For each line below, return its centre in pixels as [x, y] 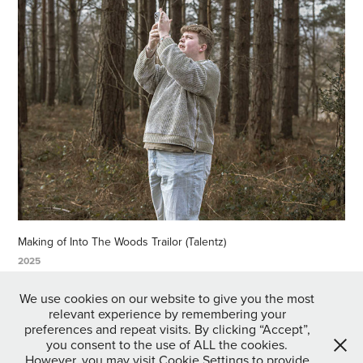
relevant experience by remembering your [167, 314]
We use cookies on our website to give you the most [167, 298]
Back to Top [188, 295]
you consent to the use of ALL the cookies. [167, 344]
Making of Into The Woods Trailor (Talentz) [122, 241]
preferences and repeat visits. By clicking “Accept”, [167, 329]
